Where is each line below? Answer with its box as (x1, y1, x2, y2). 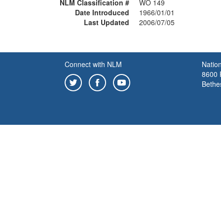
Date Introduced (75, 7, 129, 17)
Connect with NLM (65, 59, 122, 69)
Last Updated (84, 17, 129, 27)
